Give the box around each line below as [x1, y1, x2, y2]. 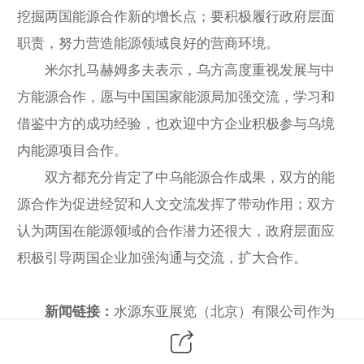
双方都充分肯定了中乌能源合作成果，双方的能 [17, 169, 335, 185]
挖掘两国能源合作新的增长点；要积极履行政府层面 [17, 8, 335, 24]
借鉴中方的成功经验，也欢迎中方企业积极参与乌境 [17, 115, 335, 132]
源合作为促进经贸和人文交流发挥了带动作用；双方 [17, 196, 335, 212]
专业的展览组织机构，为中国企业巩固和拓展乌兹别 [17, 330, 335, 346]
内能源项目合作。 [17, 142, 128, 158]
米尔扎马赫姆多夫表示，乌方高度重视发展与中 [17, 62, 335, 78]
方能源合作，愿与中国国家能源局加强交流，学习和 [17, 89, 335, 105]
